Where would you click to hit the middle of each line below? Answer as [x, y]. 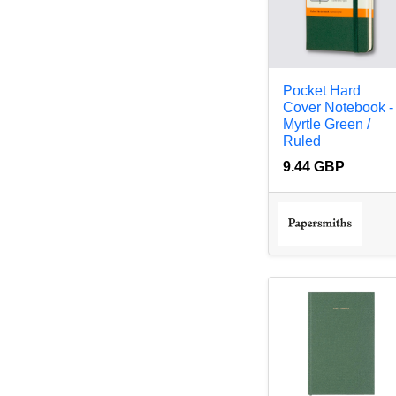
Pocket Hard [322, 90]
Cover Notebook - [339, 107]
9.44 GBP [314, 166]
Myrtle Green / [327, 124]
